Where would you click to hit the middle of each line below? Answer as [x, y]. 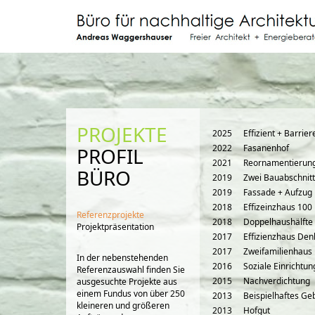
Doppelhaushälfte [278, 222]
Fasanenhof [266, 148]
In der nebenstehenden [122, 258]
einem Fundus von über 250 [131, 294]
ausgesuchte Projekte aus [127, 282]
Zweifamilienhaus [278, 251]
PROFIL [110, 156]
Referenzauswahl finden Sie [131, 270]
